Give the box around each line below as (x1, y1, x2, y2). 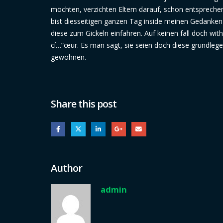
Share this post (51, 97, 117, 111)
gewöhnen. (51, 52, 86, 62)
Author (51, 161, 83, 175)
